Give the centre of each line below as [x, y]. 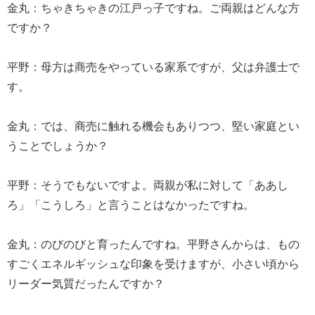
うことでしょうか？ [58, 145]
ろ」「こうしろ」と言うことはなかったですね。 [131, 204]
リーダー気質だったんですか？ [86, 283]
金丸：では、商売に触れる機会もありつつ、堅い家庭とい [153, 125]
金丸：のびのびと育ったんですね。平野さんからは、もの [153, 243]
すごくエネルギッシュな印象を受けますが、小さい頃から [153, 263]
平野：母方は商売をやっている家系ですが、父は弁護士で [153, 66]
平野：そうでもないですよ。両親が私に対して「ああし [148, 184]
